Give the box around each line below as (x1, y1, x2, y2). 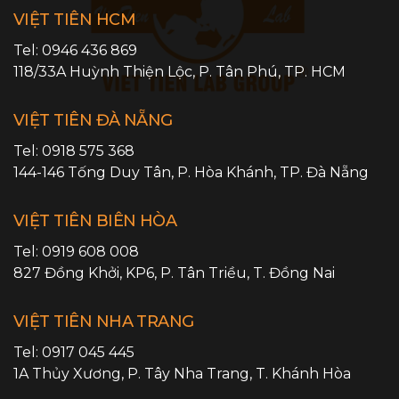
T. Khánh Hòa (256, 365, 351, 382)
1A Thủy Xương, (13, 365, 127, 382)
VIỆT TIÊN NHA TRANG (13, 312, 194, 331)
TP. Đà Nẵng (280, 164, 369, 181)
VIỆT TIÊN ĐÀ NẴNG (13, 110, 173, 130)
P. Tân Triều (160, 265, 247, 281)
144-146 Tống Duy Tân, (13, 164, 177, 181)
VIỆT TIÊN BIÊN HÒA (13, 211, 177, 231)
